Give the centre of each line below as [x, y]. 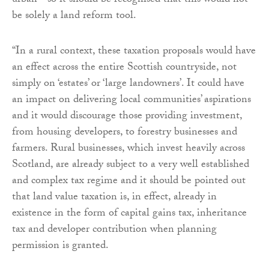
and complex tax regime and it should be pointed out [129, 181]
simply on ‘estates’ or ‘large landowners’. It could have [128, 84]
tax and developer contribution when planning [114, 230]
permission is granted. [62, 246]
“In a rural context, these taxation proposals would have [134, 52]
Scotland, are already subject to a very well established [131, 165]
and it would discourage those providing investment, [127, 116]
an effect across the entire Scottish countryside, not [124, 68]
